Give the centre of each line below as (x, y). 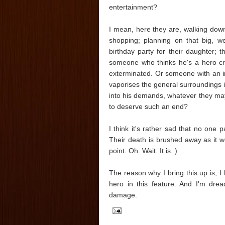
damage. (123, 195)
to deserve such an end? (148, 106)
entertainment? (133, 7)
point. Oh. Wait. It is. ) (143, 150)
